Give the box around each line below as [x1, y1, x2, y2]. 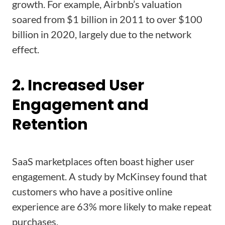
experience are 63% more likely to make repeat [12, 200, 211, 212]
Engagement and [12, 94, 149, 116]
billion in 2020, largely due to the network [12, 28, 191, 40]
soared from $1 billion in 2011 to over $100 [12, 13, 202, 25]
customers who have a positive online [12, 185, 172, 197]
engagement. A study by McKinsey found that [12, 170, 207, 182]
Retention [12, 114, 88, 135]
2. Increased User [12, 75, 144, 96]
